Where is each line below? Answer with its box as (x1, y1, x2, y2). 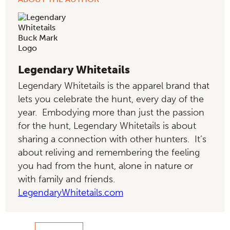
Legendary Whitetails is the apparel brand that (18, 80, 209, 91)
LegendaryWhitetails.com (18, 186, 123, 198)
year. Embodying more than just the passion (18, 106, 204, 118)
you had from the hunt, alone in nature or (18, 160, 193, 171)
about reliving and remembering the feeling (18, 146, 200, 158)
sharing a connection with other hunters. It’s (18, 133, 206, 145)
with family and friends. (18, 173, 115, 185)
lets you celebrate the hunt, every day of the (18, 93, 204, 105)
